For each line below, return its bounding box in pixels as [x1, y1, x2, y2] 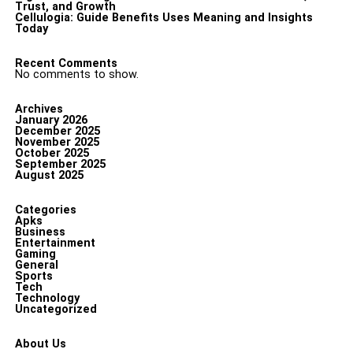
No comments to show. [14, 68, 139, 81]
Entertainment [14, 236, 95, 250]
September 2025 [14, 158, 106, 171]
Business [14, 225, 65, 239]
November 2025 [14, 136, 99, 149]
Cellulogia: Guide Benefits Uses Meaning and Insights [14, 11, 313, 24]
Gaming [14, 247, 56, 261]
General [14, 258, 58, 272]
